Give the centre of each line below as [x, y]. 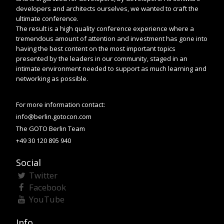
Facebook [47, 187]
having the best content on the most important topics [96, 48]
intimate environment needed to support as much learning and [111, 68]
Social [28, 162]
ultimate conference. [47, 18]
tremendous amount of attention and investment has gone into [112, 38]
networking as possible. [52, 78]
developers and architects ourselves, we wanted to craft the [107, 8]
